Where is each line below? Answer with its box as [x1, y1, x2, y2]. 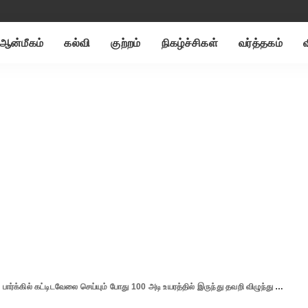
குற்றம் [111, 36, 141, 49]
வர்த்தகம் [238, 36, 283, 49]
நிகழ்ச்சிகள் [161, 36, 218, 49]
